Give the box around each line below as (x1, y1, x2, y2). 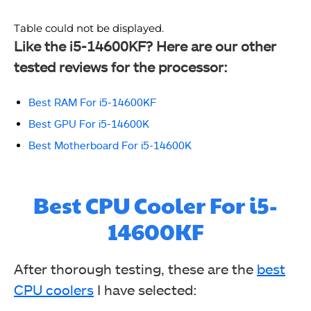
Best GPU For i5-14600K (28, 117, 149, 130)
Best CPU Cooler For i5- (33, 189, 278, 220)
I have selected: (94, 281, 197, 298)
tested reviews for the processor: (14, 58, 228, 75)
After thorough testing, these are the (14, 260, 257, 277)
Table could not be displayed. (14, 22, 164, 35)
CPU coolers (14, 281, 94, 298)
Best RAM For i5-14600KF (28, 96, 156, 108)
